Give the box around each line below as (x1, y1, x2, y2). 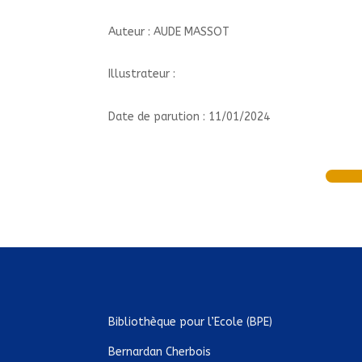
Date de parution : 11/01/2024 (108, 110, 271, 124)
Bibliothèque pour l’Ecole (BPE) (108, 315, 273, 330)
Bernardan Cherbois (108, 345, 212, 360)
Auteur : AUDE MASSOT (108, 24, 230, 39)
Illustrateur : (108, 67, 176, 82)
